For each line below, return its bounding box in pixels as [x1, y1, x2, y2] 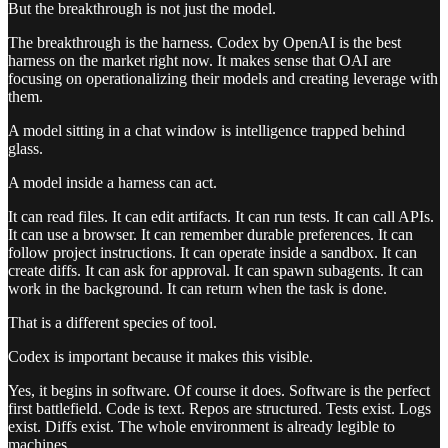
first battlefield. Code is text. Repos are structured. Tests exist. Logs [8, 400, 431, 418]
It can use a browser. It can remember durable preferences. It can [8, 226, 413, 244]
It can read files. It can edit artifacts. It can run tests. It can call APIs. [8, 208, 434, 226]
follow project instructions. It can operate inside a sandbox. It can [8, 244, 417, 262]
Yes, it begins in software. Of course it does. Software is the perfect [8, 382, 430, 400]
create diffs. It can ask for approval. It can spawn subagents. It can [8, 262, 423, 280]
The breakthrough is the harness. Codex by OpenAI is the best [8, 34, 401, 52]
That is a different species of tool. [8, 314, 217, 332]
